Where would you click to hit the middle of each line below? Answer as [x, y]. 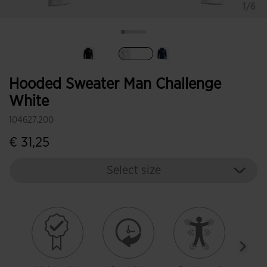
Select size [133, 170]
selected [153, 66]
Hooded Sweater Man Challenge [115, 84]
